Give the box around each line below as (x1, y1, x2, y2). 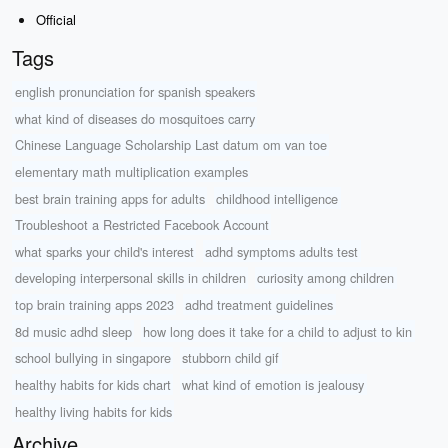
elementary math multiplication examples (14, 161, 248, 181)
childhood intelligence (216, 188, 339, 208)
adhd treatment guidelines (185, 295, 334, 314)
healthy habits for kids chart (14, 374, 171, 394)
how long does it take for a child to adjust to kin (143, 321, 413, 341)
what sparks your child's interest (14, 241, 194, 261)
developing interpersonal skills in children (14, 268, 246, 288)
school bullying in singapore (14, 348, 171, 368)
